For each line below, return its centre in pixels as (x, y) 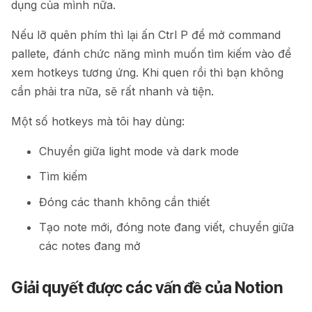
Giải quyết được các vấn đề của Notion (147, 288)
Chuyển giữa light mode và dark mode (139, 151)
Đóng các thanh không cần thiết (124, 202)
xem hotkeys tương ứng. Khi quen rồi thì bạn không (147, 72)
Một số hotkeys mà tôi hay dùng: (98, 121)
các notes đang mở (90, 246)
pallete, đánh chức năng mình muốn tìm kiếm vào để (151, 53)
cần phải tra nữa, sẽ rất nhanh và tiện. (112, 91)
